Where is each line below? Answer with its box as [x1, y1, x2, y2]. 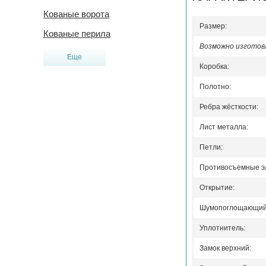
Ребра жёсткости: [199, 103, 258, 112]
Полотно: [199, 83, 231, 91]
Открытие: [199, 183, 235, 192]
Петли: [199, 143, 223, 152]
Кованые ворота [43, 9, 109, 19]
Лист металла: [199, 123, 248, 132]
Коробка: [199, 62, 229, 71]
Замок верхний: [199, 244, 251, 253]
